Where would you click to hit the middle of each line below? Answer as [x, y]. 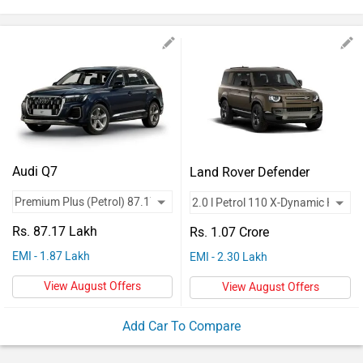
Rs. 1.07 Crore [229, 232]
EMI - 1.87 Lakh [51, 256]
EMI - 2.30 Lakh [228, 257]
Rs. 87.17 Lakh [55, 231]
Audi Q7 [35, 171]
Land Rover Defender [250, 172]
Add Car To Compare [181, 326]
